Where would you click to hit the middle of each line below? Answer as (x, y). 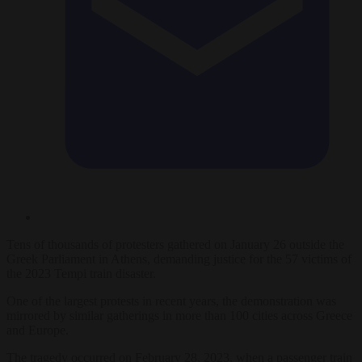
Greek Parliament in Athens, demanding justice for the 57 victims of (179, 259)
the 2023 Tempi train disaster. (81, 273)
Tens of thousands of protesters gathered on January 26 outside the (175, 244)
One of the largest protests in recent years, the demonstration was (171, 301)
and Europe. (38, 330)
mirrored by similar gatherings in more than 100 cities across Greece (179, 315)
